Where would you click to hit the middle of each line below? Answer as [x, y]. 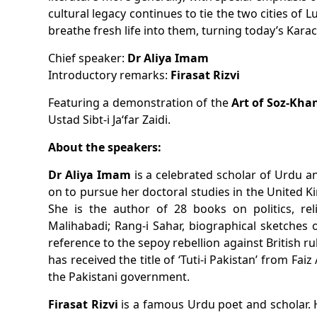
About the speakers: [105, 147]
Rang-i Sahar [148, 226]
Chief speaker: [88, 58]
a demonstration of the [166, 103]
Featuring [74, 103]
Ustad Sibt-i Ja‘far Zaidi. [109, 120]
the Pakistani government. [120, 277]
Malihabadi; [81, 226]
